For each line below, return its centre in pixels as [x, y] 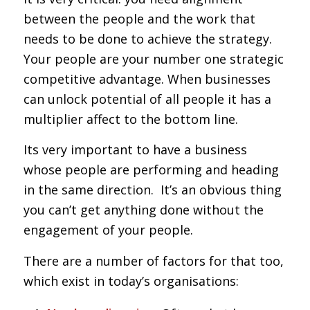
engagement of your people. [108, 230]
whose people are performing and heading [151, 170]
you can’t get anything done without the [143, 210]
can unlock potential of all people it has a [147, 99]
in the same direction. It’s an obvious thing [152, 190]
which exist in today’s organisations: [131, 281]
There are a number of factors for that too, [153, 261]
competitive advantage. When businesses [147, 79]
